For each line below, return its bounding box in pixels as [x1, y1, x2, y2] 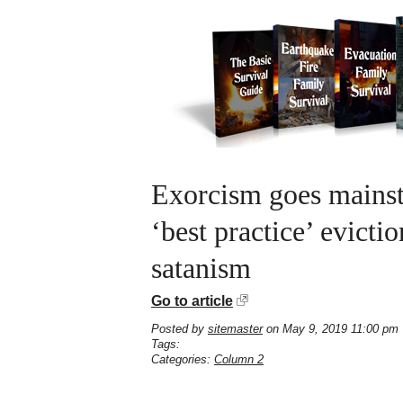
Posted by [151, 322, 208, 336]
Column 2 [214, 353, 264, 366]
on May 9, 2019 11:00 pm [263, 322, 399, 336]
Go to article [151, 293, 233, 309]
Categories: [151, 353, 214, 366]
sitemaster [208, 322, 263, 336]
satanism [151, 253, 251, 284]
